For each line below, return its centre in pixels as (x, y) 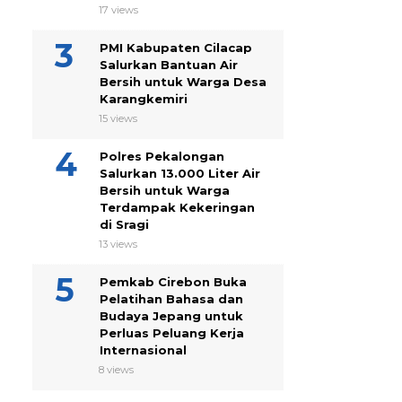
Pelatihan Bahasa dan (171, 299)
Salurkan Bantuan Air (169, 65)
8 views (116, 370)
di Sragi (124, 224)
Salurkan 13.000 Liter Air (180, 173)
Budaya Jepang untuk (171, 316)
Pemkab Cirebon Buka (173, 282)
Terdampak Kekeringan (177, 207)
